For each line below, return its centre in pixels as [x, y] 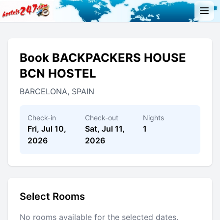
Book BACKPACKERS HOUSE [103, 57]
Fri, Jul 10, [47, 128]
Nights [153, 117]
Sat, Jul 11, [105, 128]
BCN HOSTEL [58, 73]
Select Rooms [52, 196]
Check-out [102, 117]
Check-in [42, 117]
